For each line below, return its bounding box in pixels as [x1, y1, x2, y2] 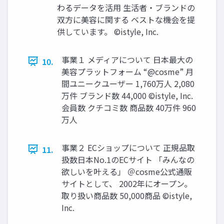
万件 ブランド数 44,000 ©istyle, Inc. [61, 89, 193, 101]
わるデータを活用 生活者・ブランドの [57, 1, 195, 13]
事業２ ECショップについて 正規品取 [61, 141, 195, 153]
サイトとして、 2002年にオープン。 [61, 177, 192, 189]
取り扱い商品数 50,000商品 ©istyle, [61, 189, 192, 201]
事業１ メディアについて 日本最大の [61, 53, 193, 65]
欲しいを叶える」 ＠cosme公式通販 [61, 165, 192, 177]
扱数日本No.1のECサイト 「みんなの [61, 153, 194, 165]
